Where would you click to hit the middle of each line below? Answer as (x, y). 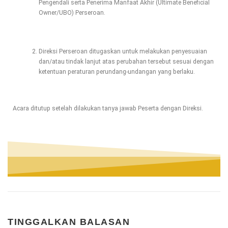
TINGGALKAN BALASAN (69, 222)
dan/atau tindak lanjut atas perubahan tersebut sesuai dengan (126, 62)
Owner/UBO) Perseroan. (72, 12)
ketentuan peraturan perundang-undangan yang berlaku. (117, 72)
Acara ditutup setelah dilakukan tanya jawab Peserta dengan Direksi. (108, 108)
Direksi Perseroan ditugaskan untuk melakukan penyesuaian (123, 52)
